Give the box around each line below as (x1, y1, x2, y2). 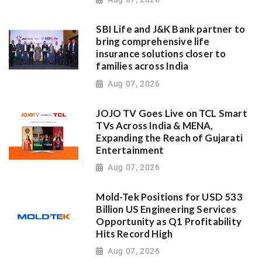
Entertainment (96, 144, 164, 156)
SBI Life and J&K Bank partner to (96, 23, 246, 36)
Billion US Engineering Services (96, 203, 236, 215)
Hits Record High (96, 227, 173, 240)
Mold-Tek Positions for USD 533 (96, 191, 243, 203)
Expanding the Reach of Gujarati (96, 132, 243, 144)
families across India (96, 60, 189, 73)
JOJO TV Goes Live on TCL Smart (96, 107, 247, 119)
